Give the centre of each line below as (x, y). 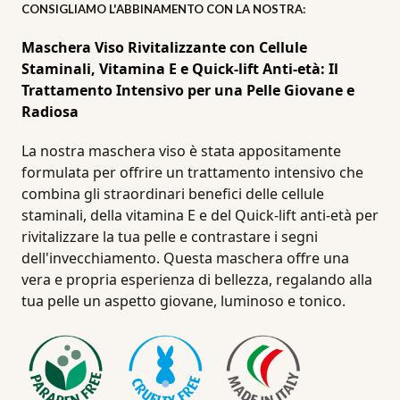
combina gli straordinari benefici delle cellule (173, 194)
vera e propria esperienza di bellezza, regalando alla (197, 279)
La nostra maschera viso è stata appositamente (181, 151)
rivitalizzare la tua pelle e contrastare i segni (170, 237)
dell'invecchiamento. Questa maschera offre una (185, 258)
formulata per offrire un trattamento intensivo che (192, 172)
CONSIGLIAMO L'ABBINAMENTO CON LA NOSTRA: (163, 9)
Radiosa (50, 112)
